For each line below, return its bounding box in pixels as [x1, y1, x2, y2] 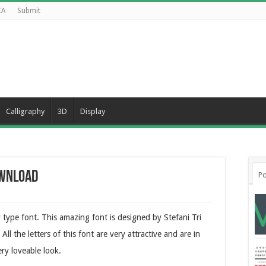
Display [80, 107, 105, 116]
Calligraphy [6, 107, 45, 116]
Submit [17, 7, 40, 15]
